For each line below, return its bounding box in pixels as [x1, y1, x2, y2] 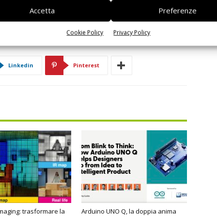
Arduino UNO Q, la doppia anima [81, 207, 176, 216]
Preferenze [158, 5, 197, 15]
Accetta [29, 5, 55, 15]
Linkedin [8, 62, 33, 69]
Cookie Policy [66, 28, 104, 36]
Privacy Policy [113, 28, 151, 36]
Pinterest [73, 62, 99, 69]
